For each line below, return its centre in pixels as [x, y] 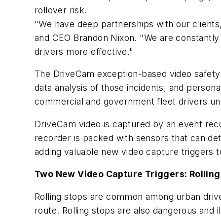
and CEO [54, 37]
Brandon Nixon [104, 37]
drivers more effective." [84, 51]
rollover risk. [61, 10]
